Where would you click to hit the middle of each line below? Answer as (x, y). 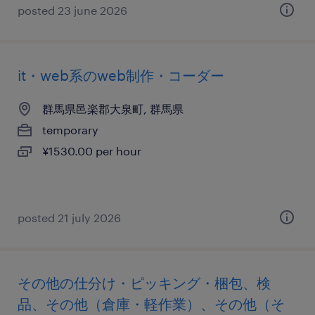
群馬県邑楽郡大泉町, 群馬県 (113, 109)
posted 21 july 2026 (69, 218)
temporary (70, 130)
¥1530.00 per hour (92, 151)
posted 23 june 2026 (72, 10)
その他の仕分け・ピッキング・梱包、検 (144, 283)
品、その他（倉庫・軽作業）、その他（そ (151, 304)
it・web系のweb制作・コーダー (121, 75)
